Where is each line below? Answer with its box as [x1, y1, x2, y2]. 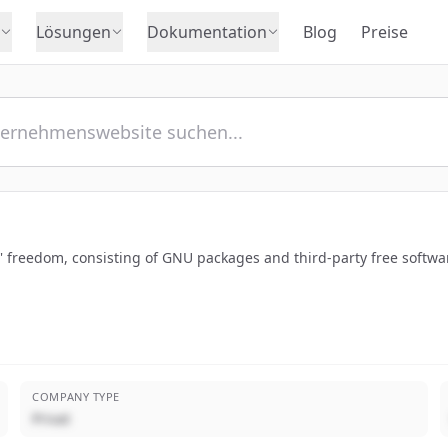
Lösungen [36, 21, 111, 43]
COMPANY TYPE [32, 389, 120, 404]
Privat [32, 409, 71, 428]
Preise [361, 21, 408, 43]
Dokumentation [147, 21, 267, 43]
